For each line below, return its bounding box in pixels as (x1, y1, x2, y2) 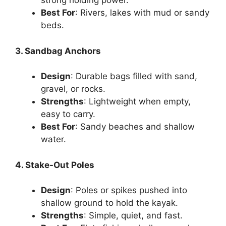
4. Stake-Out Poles (15, 159, 94, 170)
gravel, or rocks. (41, 84, 105, 94)
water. (41, 134, 66, 145)
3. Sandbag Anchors (15, 45, 101, 56)
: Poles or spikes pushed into (71, 185, 187, 196)
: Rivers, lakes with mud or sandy (75, 8, 209, 18)
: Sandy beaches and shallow (75, 122, 195, 132)
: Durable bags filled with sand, (71, 71, 197, 82)
